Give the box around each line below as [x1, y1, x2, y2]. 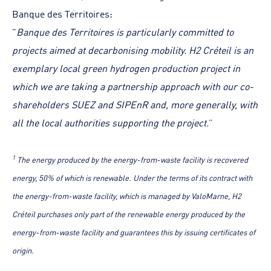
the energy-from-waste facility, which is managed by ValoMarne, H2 [12, 189, 241, 201]
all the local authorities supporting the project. [12, 116, 209, 129]
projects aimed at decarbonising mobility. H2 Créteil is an [12, 43, 253, 56]
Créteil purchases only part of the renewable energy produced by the [12, 207, 245, 219]
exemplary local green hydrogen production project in [12, 61, 240, 74]
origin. [12, 244, 34, 255]
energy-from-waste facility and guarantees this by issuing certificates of [12, 226, 255, 237]
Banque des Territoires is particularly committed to [16, 25, 233, 38]
